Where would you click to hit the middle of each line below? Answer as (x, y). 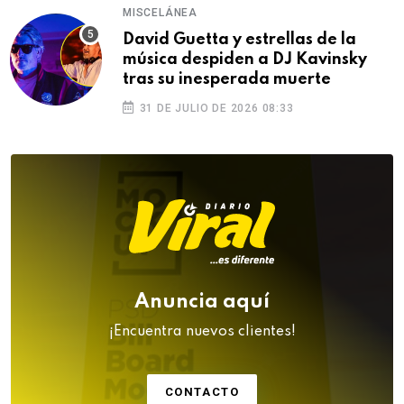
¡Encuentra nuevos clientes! (202, 331)
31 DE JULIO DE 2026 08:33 (215, 109)
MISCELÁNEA (160, 13)
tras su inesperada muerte (227, 80)
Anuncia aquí (202, 302)
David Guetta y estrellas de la (239, 40)
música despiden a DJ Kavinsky (245, 60)
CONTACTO (202, 391)
